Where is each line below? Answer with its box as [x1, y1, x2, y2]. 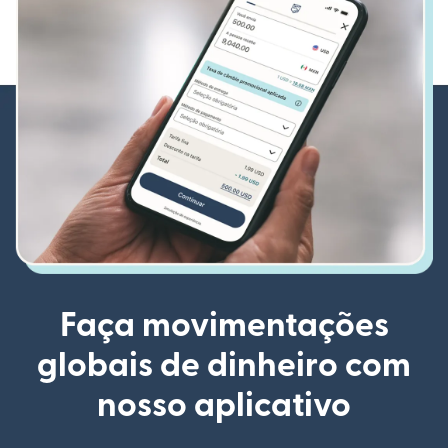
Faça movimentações [59, 309, 389, 343]
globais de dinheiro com [37, 349, 411, 383]
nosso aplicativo [97, 389, 351, 423]
